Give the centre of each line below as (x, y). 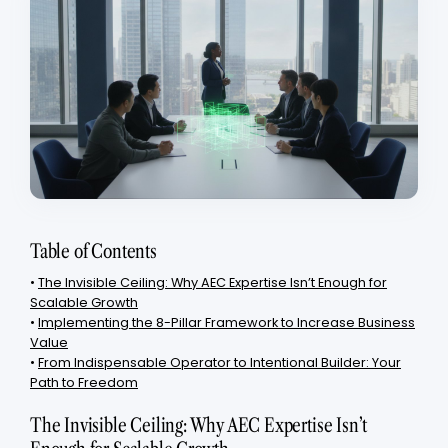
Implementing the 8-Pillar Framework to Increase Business (226, 322)
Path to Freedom (84, 382)
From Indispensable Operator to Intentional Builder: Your (219, 362)
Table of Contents (93, 250)
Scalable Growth (84, 302)
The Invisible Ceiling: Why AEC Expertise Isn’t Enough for (212, 282)
